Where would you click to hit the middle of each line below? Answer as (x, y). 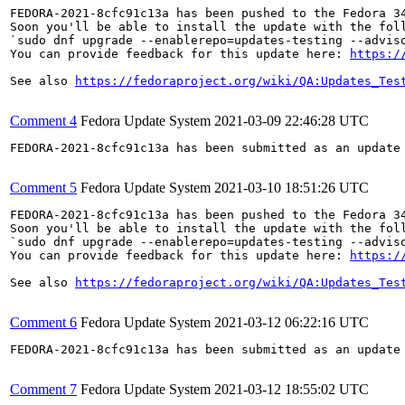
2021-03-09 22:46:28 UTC (292, 120)
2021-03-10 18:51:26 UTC (292, 187)
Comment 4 (43, 120)
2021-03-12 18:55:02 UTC (292, 389)
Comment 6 (43, 322)
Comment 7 (43, 389)
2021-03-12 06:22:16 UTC (292, 322)
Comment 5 (43, 187)
